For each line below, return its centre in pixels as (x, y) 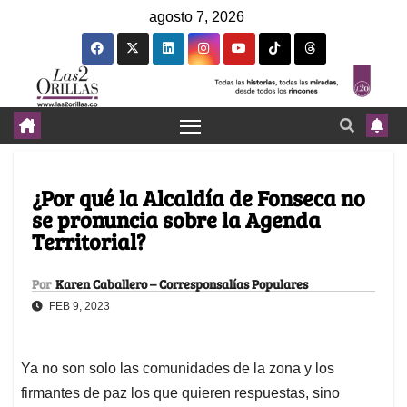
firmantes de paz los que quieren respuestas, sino (180, 393)
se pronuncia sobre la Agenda (176, 220)
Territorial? (89, 242)
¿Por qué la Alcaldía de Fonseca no (199, 198)
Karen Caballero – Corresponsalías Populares (182, 284)
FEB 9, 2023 (78, 307)
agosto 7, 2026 (197, 17)
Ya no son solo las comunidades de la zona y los (178, 369)
